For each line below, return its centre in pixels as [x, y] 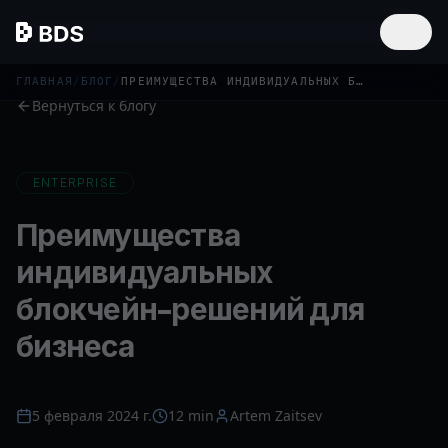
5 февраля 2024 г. [92, 415]
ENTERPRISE [75, 182]
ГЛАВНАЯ [44, 81]
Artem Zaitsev [276, 415]
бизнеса [75, 347]
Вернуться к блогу [94, 105]
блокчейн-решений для [190, 310]
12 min [191, 415]
